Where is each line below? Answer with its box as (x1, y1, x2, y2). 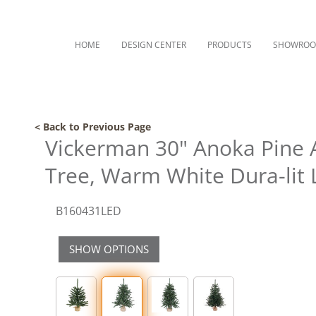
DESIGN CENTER (121, 39, 186, 51)
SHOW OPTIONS (69, 242, 149, 256)
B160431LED (56, 203, 121, 219)
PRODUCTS (207, 39, 252, 51)
